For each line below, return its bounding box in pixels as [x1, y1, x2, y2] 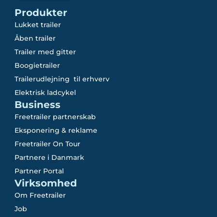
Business [15, 98, 61, 110]
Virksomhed [15, 177, 77, 189]
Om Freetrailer [15, 190, 66, 200]
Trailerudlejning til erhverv [15, 74, 109, 83]
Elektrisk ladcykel [15, 88, 76, 97]
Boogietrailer [15, 61, 60, 70]
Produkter [15, 6, 67, 18]
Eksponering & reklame [15, 125, 97, 135]
